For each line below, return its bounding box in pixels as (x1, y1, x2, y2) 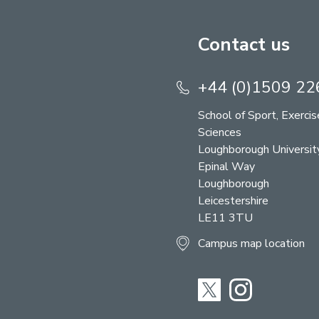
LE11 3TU (198, 210, 253, 226)
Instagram (251, 278, 301, 295)
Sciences (198, 125, 241, 141)
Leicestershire (198, 193, 268, 209)
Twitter (220, 278, 259, 295)
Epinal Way (198, 159, 255, 175)
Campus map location (198, 236, 305, 252)
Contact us (198, 32, 290, 58)
